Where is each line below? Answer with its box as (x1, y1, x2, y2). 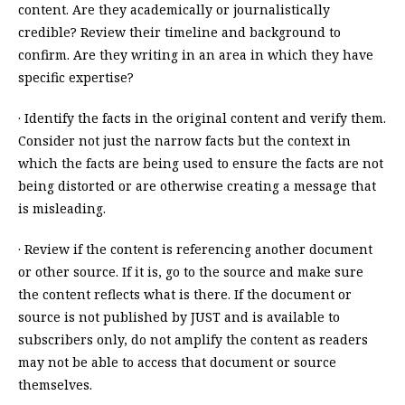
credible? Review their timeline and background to (18, 24, 341, 42)
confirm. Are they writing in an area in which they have (18, 46, 373, 64)
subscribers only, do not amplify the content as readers (18, 331, 368, 349)
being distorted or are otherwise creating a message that (18, 177, 376, 195)
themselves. (18, 376, 92, 394)
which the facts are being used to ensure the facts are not (18, 155, 383, 173)
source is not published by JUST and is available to (18, 308, 340, 326)
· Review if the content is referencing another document (18, 240, 372, 259)
